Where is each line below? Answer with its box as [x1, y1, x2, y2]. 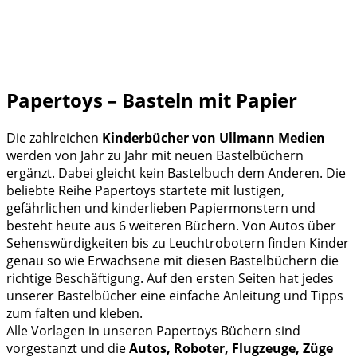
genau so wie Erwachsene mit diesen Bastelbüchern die [6, 251, 339, 269]
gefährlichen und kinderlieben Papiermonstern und [6, 198, 316, 217]
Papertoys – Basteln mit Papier [6, 86, 297, 113]
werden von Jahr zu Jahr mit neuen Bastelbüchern [6, 146, 304, 164]
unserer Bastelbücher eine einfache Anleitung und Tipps [6, 286, 343, 304]
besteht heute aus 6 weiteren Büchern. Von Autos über [6, 216, 336, 234]
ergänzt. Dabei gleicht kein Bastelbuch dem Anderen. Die [6, 163, 346, 182]
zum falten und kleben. [6, 304, 143, 322]
